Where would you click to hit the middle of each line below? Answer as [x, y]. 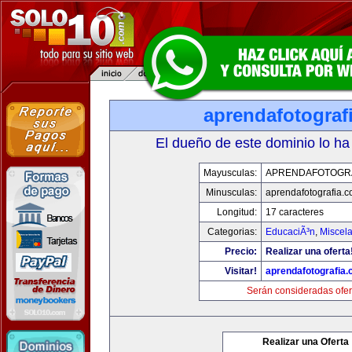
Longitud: [236, 212]
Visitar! [240, 271]
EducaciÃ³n [290, 232]
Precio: [240, 251]
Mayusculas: [230, 173]
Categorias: [232, 232]
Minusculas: [231, 192]
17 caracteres [294, 212]
